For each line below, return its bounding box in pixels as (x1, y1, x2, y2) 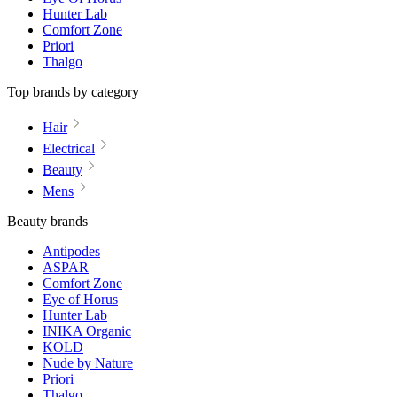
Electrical (43, 141, 95, 156)
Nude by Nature (43, 355, 133, 370)
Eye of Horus (43, 292, 118, 307)
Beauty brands (7, 214, 88, 229)
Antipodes (43, 244, 100, 259)
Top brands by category (7, 84, 139, 99)
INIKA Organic (43, 323, 131, 339)
